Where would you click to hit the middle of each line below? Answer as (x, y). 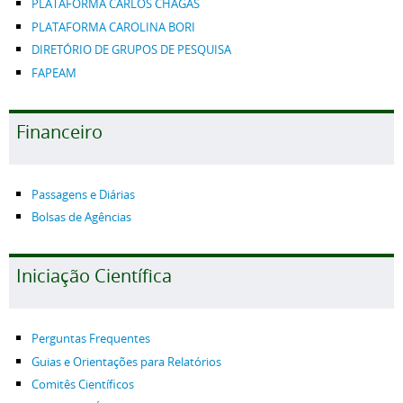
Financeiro (59, 131)
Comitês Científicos (83, 385)
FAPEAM (54, 73)
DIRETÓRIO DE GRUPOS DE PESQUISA (131, 50)
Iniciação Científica (94, 276)
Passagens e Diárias (83, 194)
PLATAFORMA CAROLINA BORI (113, 27)
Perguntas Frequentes (91, 339)
